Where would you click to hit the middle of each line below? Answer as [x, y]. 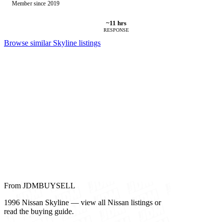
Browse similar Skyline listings [52, 43]
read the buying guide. [39, 211]
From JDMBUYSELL [40, 185]
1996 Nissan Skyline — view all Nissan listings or [83, 202]
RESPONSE [116, 30]
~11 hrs [116, 23]
